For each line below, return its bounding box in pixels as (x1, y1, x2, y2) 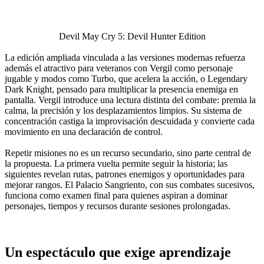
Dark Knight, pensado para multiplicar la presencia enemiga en (5, 84, 238, 94)
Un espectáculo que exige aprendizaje (5, 244, 231, 260)
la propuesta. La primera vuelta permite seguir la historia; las (5, 158, 227, 169)
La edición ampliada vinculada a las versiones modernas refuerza (5, 52, 245, 62)
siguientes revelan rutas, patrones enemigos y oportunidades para (5, 169, 245, 179)
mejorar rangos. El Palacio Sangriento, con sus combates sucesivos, (5, 179, 255, 190)
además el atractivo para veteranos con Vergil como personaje (5, 62, 233, 73)
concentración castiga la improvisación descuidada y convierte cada (5, 115, 255, 126)
